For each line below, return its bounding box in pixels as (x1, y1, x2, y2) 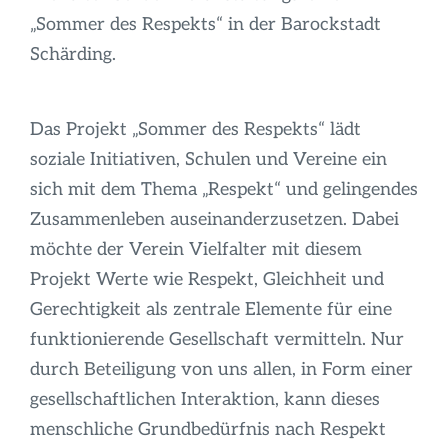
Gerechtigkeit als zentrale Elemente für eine (29, 298, 392, 320)
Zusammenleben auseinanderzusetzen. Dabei (29, 208, 399, 230)
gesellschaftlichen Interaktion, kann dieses (29, 388, 380, 410)
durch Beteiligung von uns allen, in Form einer (29, 358, 413, 380)
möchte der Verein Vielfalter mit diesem (29, 238, 362, 260)
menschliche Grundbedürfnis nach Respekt (29, 418, 386, 440)
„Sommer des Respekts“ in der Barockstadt (29, 13, 381, 35)
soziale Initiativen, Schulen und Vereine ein (29, 148, 387, 170)
